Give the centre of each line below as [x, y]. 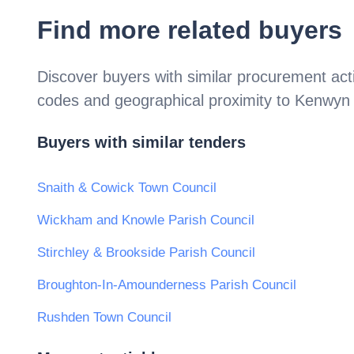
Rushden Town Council [104, 318]
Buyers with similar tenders [141, 143]
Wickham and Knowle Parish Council [146, 220]
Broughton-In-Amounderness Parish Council [167, 285]
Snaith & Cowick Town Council [127, 188]
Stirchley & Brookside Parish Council [146, 253]
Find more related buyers [190, 30]
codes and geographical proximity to [166, 100]
